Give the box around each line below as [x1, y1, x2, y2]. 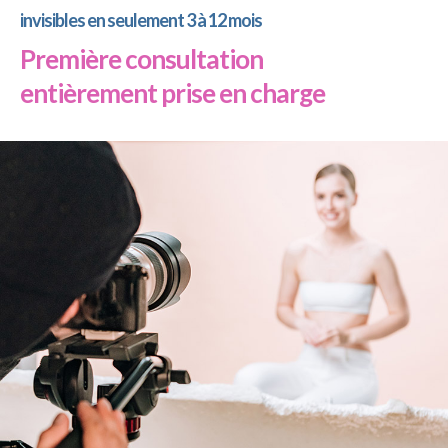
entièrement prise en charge [20, 76, 325, 109]
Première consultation [20, 42, 263, 75]
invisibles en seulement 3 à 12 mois [20, 9, 262, 32]
